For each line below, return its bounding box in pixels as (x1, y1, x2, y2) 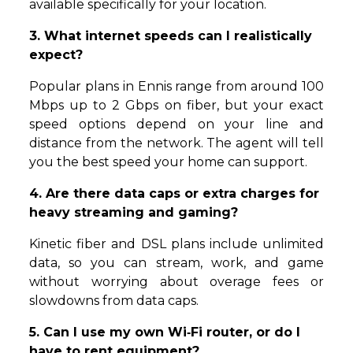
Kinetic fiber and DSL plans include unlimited (29, 236, 324, 252)
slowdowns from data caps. (29, 293, 199, 309)
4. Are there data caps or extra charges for (29, 186, 320, 202)
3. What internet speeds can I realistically (29, 28, 313, 44)
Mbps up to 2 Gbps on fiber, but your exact (29, 98, 324, 113)
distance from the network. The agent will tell (29, 136, 324, 151)
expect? (29, 47, 84, 63)
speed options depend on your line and (29, 117, 324, 132)
